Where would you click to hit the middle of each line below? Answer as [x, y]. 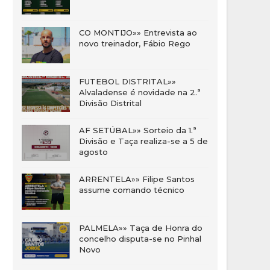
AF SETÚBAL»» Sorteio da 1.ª [138, 130]
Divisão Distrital [110, 103]
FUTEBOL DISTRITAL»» [127, 81]
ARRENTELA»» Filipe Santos [137, 179]
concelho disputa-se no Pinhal [140, 239]
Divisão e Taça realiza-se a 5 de [143, 141]
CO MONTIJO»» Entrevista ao [138, 33]
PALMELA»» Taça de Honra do [141, 228]
